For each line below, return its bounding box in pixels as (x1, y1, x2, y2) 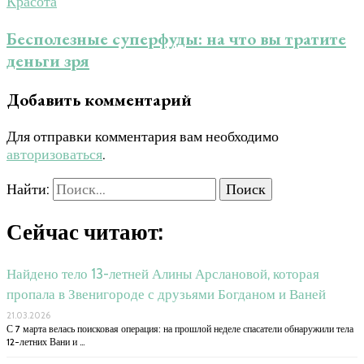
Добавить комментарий (6, 88, 192, 110)
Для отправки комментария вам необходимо (6, 127, 279, 145)
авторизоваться (6, 145, 102, 163)
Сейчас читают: (6, 219, 163, 246)
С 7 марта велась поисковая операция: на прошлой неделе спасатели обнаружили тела (6, 322, 353, 335)
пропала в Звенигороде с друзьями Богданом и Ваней (6, 285, 326, 302)
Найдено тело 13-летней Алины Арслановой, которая (6, 265, 319, 282)
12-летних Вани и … (6, 335, 85, 348)
